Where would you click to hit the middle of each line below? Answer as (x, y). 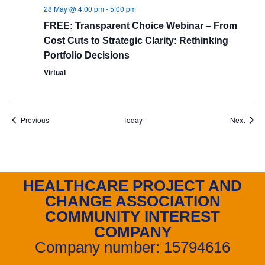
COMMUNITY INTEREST (132, 216)
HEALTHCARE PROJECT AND (132, 186)
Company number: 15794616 (132, 247)
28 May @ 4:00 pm (74, 9)
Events (59, 119)
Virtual (54, 72)
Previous (35, 120)
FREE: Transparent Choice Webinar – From (140, 26)
